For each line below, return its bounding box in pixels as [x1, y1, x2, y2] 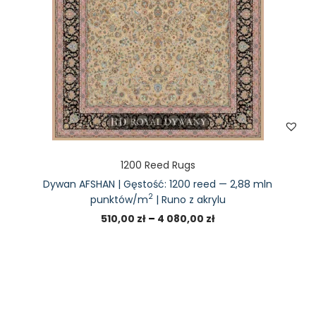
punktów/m [90, 193, 148, 207]
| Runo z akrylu [152, 193, 226, 207]
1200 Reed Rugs [120, 158, 195, 172]
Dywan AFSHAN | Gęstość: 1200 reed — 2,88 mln [43, 177, 273, 191]
